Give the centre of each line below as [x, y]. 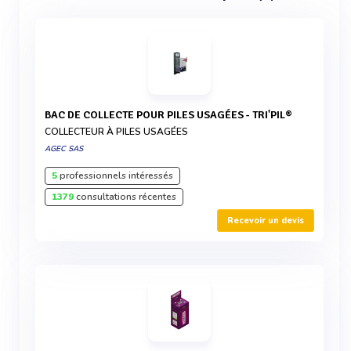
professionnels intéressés [115, 175]
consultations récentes [125, 197]
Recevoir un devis [266, 221]
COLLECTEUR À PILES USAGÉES [116, 132]
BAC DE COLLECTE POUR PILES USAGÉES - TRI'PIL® [172, 115]
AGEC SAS [64, 149]
